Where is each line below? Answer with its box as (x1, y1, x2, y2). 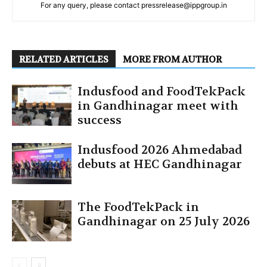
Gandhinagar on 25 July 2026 (77, 214, 250, 229)
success (77, 113, 122, 128)
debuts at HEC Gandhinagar (77, 157, 242, 172)
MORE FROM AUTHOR (123, 54, 222, 66)
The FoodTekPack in (77, 200, 199, 215)
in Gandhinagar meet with (77, 98, 238, 114)
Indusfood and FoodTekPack (77, 84, 246, 100)
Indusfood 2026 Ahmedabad (77, 142, 242, 158)
